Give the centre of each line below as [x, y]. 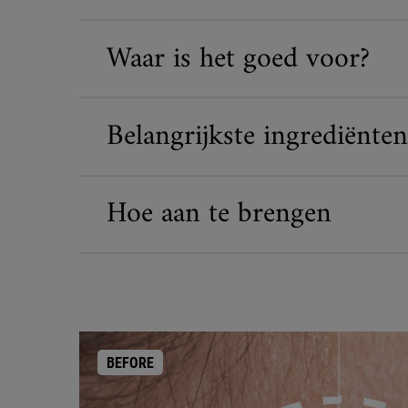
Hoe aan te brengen [219, 214]
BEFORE [130, 362]
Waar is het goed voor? [238, 59]
